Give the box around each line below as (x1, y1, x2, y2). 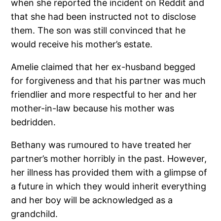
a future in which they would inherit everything (11, 181, 207, 192)
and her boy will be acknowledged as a (11, 195, 173, 206)
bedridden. (11, 117, 56, 128)
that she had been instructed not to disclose (11, 11, 196, 22)
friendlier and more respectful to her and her (11, 89, 197, 100)
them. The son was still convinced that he (11, 25, 186, 36)
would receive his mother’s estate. (11, 39, 153, 50)
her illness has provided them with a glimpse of (11, 167, 208, 178)
